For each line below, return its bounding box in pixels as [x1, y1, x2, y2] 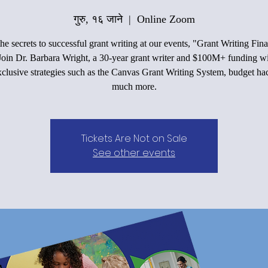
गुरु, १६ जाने [73, 13, 123, 25]
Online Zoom [136, 13, 195, 25]
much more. [111, 81, 157, 92]
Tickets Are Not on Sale [81, 131, 187, 145]
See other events [93, 145, 175, 160]
